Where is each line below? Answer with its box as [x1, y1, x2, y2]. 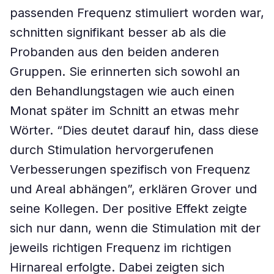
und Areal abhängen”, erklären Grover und [10, 182, 257, 196]
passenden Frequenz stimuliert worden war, [10, 6, 264, 20]
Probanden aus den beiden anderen [10, 45, 219, 59]
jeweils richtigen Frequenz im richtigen [10, 240, 231, 255]
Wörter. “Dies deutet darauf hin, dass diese [10, 123, 259, 138]
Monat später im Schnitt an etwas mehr [10, 103, 239, 118]
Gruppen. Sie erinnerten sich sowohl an [10, 64, 240, 79]
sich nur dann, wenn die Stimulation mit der [10, 221, 261, 235]
